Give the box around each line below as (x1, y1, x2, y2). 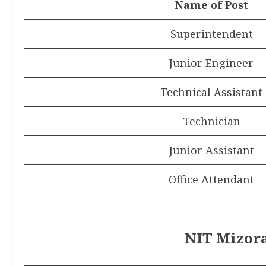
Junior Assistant (169, 143, 254, 157)
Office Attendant (169, 172, 254, 186)
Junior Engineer (169, 56, 254, 70)
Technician (182, 114, 240, 128)
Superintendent (170, 27, 253, 41)
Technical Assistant (160, 85, 262, 99)
